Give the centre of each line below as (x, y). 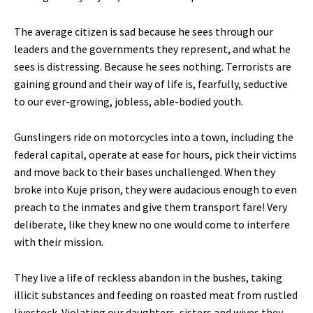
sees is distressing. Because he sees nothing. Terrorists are (153, 67)
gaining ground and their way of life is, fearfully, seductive (151, 84)
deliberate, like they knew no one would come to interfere (152, 225)
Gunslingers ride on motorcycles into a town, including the (154, 137)
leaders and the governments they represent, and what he (152, 49)
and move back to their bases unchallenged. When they (145, 172)
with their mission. (59, 242)
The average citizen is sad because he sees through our (144, 32)
